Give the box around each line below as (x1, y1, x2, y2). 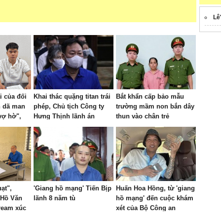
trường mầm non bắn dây (116, 103, 194, 110)
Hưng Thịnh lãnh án (34, 112, 95, 120)
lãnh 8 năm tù (34, 194, 75, 202)
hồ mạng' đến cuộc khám (116, 194, 193, 202)
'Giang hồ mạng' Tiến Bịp (34, 184, 111, 192)
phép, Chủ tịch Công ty (34, 103, 104, 110)
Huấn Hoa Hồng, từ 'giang (116, 184, 195, 192)
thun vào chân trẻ (116, 112, 169, 120)
